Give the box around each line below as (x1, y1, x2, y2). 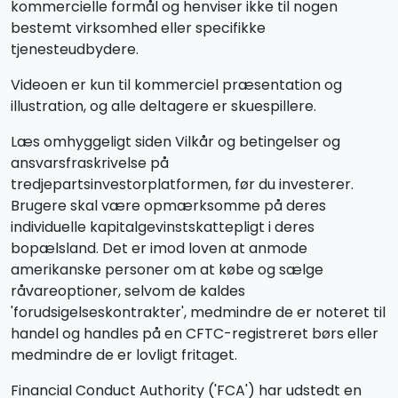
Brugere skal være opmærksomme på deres (11, 195, 326, 216)
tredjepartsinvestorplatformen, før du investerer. (11, 174, 354, 195)
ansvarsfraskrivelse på (11, 153, 169, 173)
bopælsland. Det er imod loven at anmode (11, 238, 307, 259)
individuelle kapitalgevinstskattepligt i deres (11, 217, 314, 237)
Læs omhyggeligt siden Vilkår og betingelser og (11, 131, 340, 152)
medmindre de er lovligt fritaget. (11, 345, 237, 365)
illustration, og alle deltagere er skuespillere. (11, 96, 316, 116)
